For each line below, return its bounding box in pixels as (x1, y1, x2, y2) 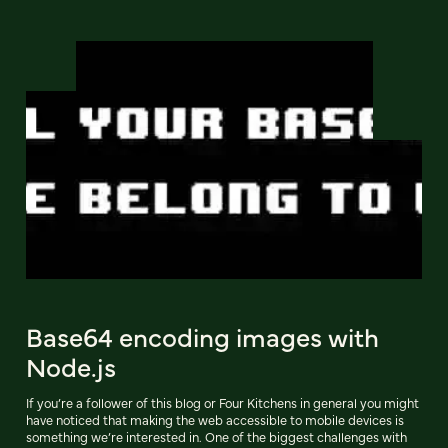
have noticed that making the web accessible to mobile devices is (26, 411, 404, 428)
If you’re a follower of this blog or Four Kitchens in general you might (26, 394, 419, 411)
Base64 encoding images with (26, 318, 379, 354)
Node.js (26, 348, 116, 384)
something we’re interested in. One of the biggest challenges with (26, 428, 407, 445)
